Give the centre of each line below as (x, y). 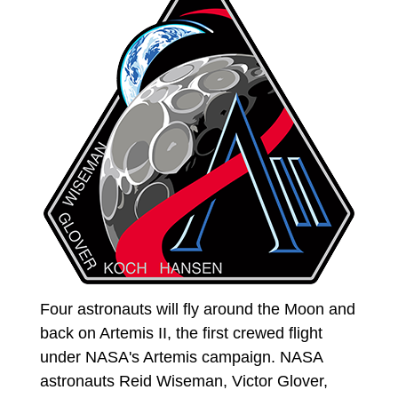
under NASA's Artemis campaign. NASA (181, 358)
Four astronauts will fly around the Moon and (197, 310)
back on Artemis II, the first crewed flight (181, 334)
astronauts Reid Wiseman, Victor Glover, (183, 382)
